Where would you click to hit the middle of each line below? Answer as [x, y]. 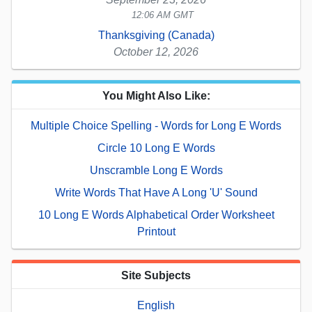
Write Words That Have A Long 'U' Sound [156, 192]
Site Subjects [156, 275]
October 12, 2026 [156, 52]
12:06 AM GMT [163, 15]
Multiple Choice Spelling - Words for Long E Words [156, 125]
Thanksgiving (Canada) [156, 35]
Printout [156, 231]
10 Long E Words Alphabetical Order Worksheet [156, 214]
